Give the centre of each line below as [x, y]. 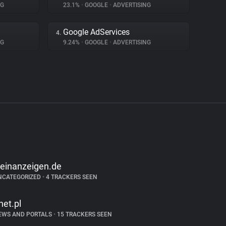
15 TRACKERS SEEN [83, 214]
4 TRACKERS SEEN [71, 177]
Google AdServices [96, 32]
